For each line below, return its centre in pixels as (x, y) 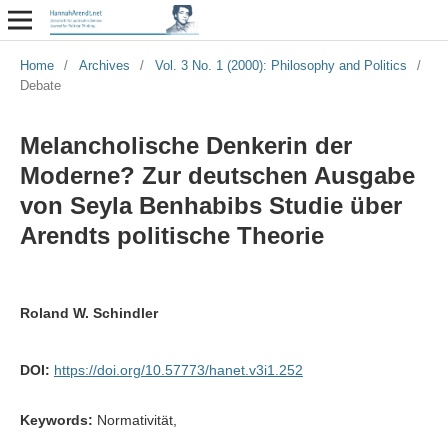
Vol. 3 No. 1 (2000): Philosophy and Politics (280, 65)
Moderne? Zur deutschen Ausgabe (217, 175)
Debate (40, 85)
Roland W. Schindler (88, 312)
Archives (104, 65)
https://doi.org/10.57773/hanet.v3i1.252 (178, 369)
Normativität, (136, 419)
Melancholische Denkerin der (185, 145)
